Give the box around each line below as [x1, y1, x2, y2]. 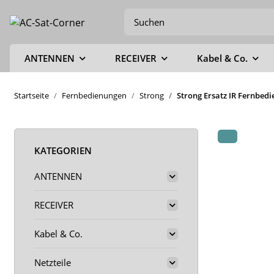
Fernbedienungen [62, 89, 127, 101]
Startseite [14, 89, 49, 101]
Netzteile [34, 256, 71, 268]
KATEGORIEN [34, 144, 92, 157]
